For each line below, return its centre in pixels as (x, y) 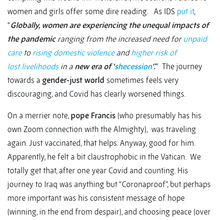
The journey (180, 67)
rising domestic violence (73, 53)
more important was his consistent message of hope (96, 198)
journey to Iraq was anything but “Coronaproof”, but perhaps (109, 184)
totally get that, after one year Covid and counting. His (98, 171)
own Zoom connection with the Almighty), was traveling (102, 129)
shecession (133, 67)
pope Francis (93, 116)
